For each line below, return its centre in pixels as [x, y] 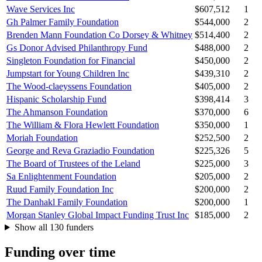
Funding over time [60, 252]
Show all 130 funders [54, 227]
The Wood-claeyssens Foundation [69, 87]
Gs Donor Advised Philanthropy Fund [77, 48]
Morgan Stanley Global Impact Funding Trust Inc [98, 215]
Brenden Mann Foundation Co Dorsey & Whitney [99, 35]
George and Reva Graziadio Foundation [80, 151]
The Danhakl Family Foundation [67, 202]
